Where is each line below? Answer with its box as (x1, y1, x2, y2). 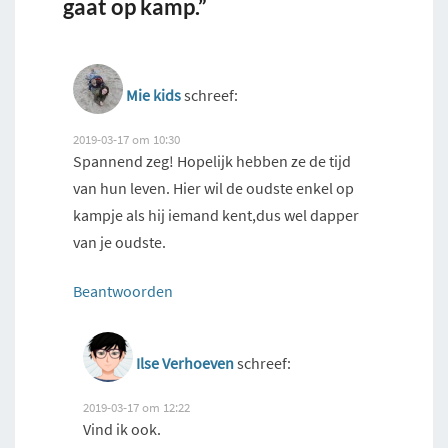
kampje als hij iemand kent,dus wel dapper (73, 204, 359, 225)
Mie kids (126, 84, 181, 105)
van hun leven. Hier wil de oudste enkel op (73, 177, 354, 198)
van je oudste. (73, 231, 166, 252)
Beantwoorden (73, 280, 173, 301)
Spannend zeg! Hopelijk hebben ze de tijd (73, 150, 351, 171)
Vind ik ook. (83, 418, 161, 439)
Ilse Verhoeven (136, 352, 234, 373)
